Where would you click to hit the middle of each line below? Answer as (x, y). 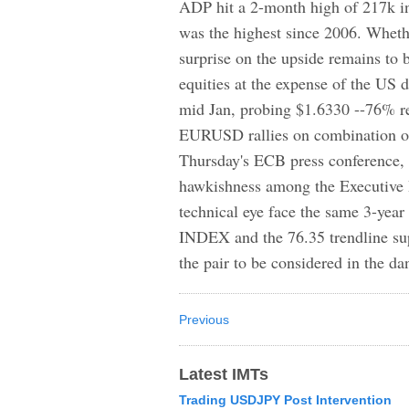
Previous (204, 320)
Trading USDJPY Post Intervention (285, 400)
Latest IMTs (224, 374)
